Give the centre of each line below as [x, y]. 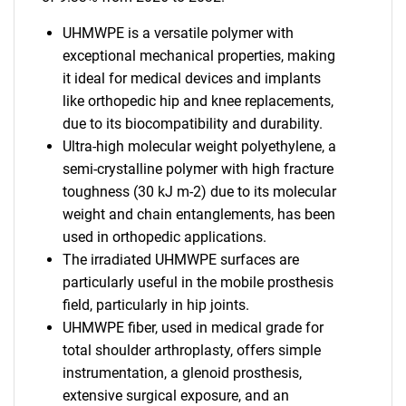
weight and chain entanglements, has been [198, 214]
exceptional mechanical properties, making [198, 56]
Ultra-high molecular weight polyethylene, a [199, 146]
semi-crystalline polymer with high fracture [198, 169]
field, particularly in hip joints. [155, 305]
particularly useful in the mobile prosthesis [198, 282]
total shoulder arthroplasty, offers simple [191, 350]
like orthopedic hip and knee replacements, [198, 101]
